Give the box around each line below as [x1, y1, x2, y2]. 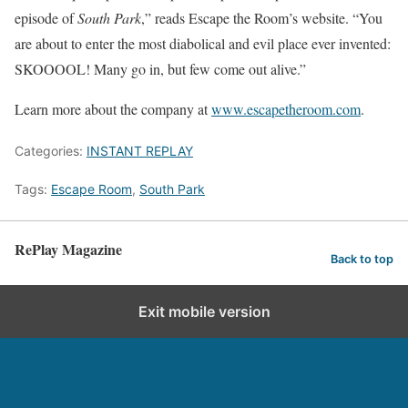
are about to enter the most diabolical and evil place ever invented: [15, 34, 391, 53]
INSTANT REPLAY [87, 143, 193, 158]
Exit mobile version [138, 302, 270, 321]
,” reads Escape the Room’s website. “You [141, 8, 382, 27]
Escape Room [51, 181, 132, 197]
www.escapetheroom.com [211, 99, 361, 118]
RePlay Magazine [15, 239, 122, 260]
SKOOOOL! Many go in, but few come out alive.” [15, 59, 306, 78]
